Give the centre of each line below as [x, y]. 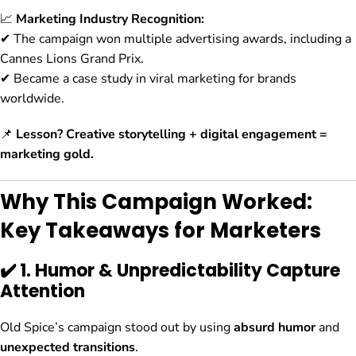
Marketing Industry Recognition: [110, 19]
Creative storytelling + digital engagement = [197, 135]
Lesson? [39, 135]
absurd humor [275, 328]
